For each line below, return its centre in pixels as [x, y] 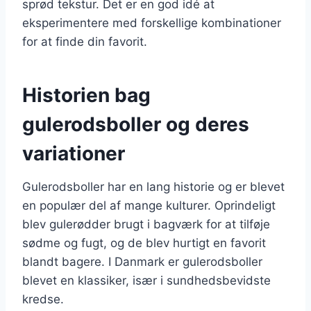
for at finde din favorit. [85, 41]
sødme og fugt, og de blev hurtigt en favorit [144, 243]
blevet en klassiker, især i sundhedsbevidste [146, 280]
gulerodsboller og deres [136, 124]
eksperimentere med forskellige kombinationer [152, 23]
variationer [74, 153]
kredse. [43, 299]
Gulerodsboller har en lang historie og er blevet [153, 186]
